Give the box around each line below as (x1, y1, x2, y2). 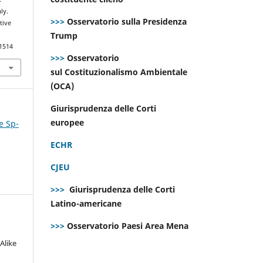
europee (50, 116, 86, 128)
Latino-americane (50, 197, 124, 209)
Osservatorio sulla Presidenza (65, 15, 187, 27)
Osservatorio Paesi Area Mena (65, 220, 191, 231)
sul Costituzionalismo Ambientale (50, 66, 187, 77)
